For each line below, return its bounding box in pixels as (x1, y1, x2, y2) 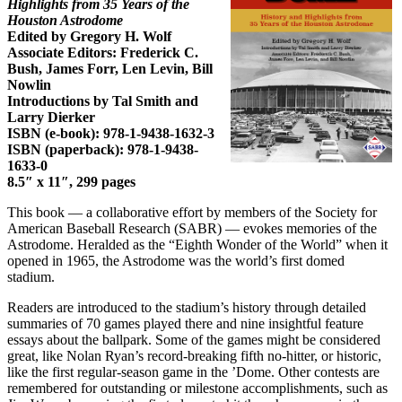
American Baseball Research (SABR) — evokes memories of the (7, 221, 377, 236)
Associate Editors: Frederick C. (7, 45, 198, 60)
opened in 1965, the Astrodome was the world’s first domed (7, 253, 345, 268)
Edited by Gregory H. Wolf (7, 29, 171, 44)
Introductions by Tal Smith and (7, 93, 198, 109)
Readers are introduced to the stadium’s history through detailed (7, 300, 366, 315)
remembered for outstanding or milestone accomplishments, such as (7, 380, 388, 396)
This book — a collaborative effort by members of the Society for (7, 205, 377, 220)
